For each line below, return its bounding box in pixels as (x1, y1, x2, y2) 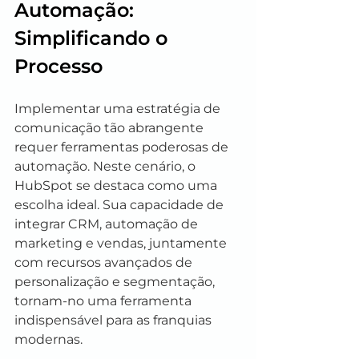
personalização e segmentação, (14, 274, 218, 289)
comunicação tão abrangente (14, 120, 207, 135)
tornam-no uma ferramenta (14, 293, 195, 309)
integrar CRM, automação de (14, 216, 201, 232)
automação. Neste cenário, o (14, 159, 199, 174)
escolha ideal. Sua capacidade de (14, 197, 227, 212)
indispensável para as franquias (14, 313, 215, 328)
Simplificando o (14, 26, 173, 50)
